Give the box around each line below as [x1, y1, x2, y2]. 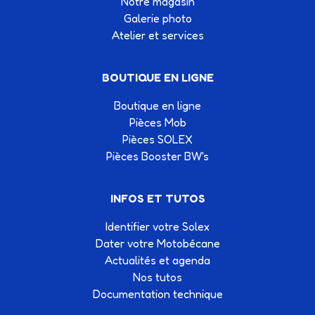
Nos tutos [133, 270, 182, 284]
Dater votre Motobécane [95, 236, 220, 250]
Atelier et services [111, 28, 204, 42]
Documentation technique [92, 287, 223, 301]
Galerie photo [123, 11, 192, 25]
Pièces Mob [129, 115, 186, 129]
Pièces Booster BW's [106, 149, 209, 163]
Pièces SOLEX [122, 132, 193, 146]
